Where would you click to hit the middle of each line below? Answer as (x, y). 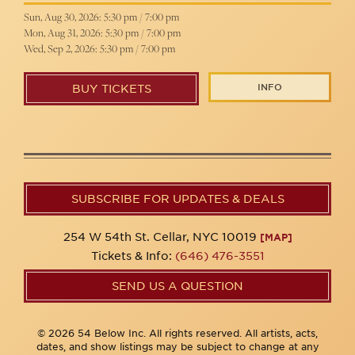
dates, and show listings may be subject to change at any (177, 347)
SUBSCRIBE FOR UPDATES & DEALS (177, 199)
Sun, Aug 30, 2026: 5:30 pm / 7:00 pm (101, 17)
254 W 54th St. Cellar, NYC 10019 (161, 237)
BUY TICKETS (111, 89)
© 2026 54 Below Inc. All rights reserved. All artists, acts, (177, 333)
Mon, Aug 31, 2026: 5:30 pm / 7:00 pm (102, 32)
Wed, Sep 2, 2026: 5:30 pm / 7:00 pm (99, 48)
